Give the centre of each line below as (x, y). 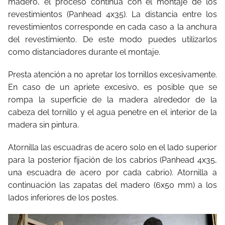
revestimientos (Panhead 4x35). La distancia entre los (113, 14)
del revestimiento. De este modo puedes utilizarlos (113, 39)
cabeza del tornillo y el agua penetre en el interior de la (113, 112)
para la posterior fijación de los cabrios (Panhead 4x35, (113, 160)
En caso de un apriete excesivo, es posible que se (113, 87)
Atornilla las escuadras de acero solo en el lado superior (113, 147)
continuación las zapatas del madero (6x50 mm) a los (113, 185)
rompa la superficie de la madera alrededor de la (113, 99)
